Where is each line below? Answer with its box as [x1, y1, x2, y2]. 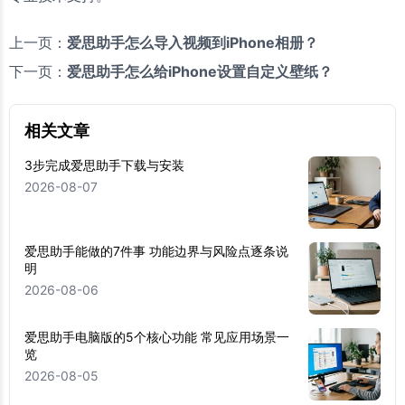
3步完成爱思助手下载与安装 [24, 156, 184, 173]
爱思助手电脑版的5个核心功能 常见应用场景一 [24, 328, 289, 344]
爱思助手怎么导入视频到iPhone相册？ [67, 33, 318, 52]
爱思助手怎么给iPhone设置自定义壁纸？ [67, 61, 333, 80]
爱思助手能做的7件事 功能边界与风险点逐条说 [24, 242, 288, 259]
